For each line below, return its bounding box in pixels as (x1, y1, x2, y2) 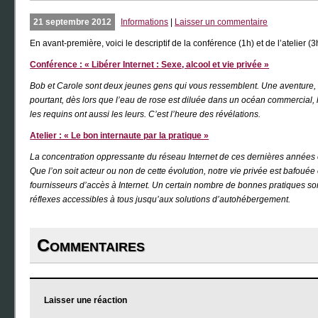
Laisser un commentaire (175, 17, 268, 27)
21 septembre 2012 (33, 17, 112, 27)
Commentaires (37, 235, 146, 255)
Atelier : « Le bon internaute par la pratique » (30, 131, 209, 141)
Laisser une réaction (44, 295, 128, 305)
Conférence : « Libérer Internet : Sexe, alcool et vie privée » (30, 60, 270, 70)
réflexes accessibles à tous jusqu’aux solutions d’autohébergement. (30, 194, 291, 204)
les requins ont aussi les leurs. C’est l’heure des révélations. (30, 109, 261, 119)
